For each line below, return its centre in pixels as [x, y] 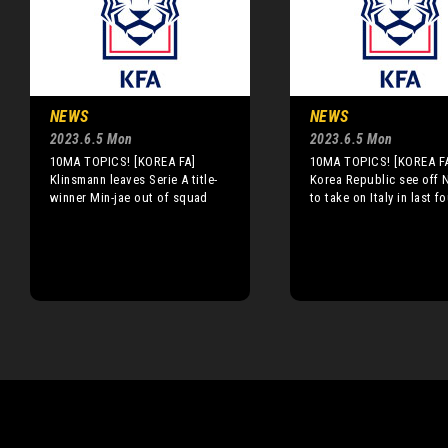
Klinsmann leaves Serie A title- [134, 179]
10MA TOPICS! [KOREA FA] [123, 161]
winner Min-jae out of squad [129, 197]
